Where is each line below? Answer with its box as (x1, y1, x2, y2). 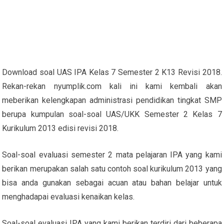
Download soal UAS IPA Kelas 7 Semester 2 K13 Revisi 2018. (2, 67, 222, 77)
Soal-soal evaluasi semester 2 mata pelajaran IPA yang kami (2, 149, 222, 159)
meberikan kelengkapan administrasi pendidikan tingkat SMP (2, 95, 222, 105)
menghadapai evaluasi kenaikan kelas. (2, 191, 135, 201)
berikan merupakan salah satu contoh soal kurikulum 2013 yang (2, 163, 222, 173)
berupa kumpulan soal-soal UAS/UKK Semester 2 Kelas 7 (2, 109, 222, 119)
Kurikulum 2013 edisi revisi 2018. (2, 123, 119, 133)
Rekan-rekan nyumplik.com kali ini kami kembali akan (2, 81, 222, 91)
